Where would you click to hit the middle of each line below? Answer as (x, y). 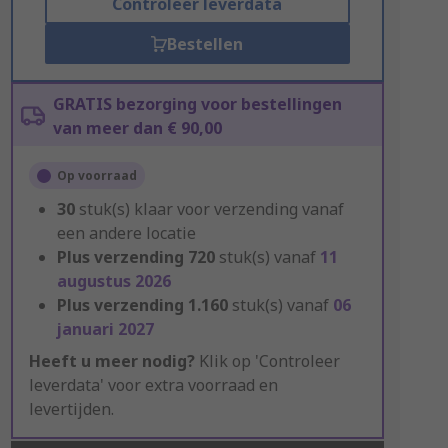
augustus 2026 (113, 281)
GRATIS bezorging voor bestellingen (197, 104)
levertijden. (71, 409)
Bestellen (205, 44)
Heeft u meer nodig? (111, 361)
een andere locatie (126, 233)
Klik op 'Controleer (267, 361)
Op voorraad (96, 175)
